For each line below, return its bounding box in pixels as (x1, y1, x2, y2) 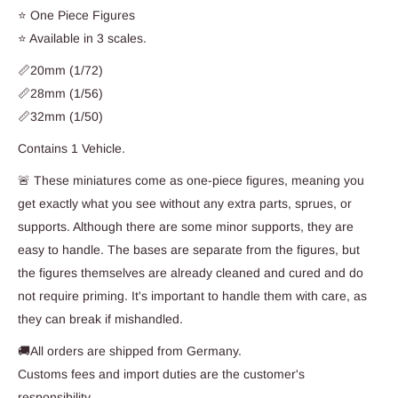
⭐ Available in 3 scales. (18, 31, 147, 46)
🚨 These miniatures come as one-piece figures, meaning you (18, 172, 364, 187)
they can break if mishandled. (18, 311, 183, 326)
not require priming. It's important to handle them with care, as (18, 288, 367, 303)
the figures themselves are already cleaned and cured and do (18, 265, 363, 280)
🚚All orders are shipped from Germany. (18, 343, 242, 358)
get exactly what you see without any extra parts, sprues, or (18, 195, 352, 211)
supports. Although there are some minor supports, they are (18, 219, 354, 234)
